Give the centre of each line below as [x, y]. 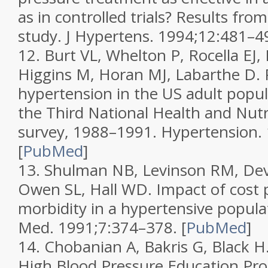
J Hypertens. [112, 36]
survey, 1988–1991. [89, 132]
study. [42, 36]
